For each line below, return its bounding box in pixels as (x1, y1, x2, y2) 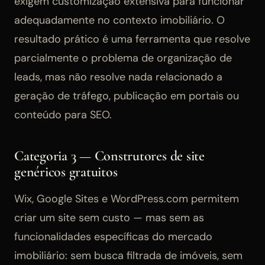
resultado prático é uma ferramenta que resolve (14, 31, 250, 46)
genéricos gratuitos (14, 163, 118, 180)
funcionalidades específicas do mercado (14, 229, 212, 244)
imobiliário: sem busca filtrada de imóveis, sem (14, 248, 243, 263)
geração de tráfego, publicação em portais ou (14, 88, 239, 103)
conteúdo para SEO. (14, 107, 112, 122)
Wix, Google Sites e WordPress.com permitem (14, 191, 239, 206)
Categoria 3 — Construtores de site (14, 147, 205, 164)
